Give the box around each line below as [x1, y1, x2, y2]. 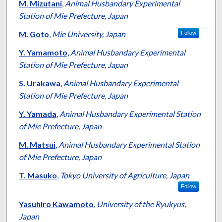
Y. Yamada [18, 109, 56, 119]
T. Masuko [18, 170, 57, 180]
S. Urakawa [18, 78, 60, 88]
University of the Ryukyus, [96, 199, 186, 209]
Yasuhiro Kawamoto [18, 199, 94, 209]
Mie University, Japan [52, 29, 125, 39]
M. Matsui [18, 140, 55, 150]
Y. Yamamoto [18, 48, 67, 57]
